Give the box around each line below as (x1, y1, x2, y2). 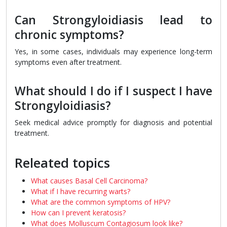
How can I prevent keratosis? (31, 208, 126, 218)
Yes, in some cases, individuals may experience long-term (15, 47, 212, 57)
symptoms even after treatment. (15, 57, 122, 67)
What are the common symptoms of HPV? (31, 197, 170, 207)
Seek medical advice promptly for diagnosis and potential (15, 118, 212, 128)
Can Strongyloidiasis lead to (15, 12, 212, 28)
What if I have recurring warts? (31, 186, 130, 197)
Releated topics (15, 154, 110, 172)
